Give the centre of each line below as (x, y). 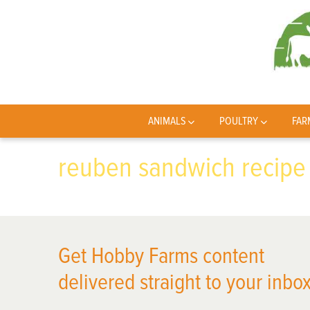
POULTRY (239, 121)
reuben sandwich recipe (182, 168)
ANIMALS (167, 121)
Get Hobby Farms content (161, 256)
